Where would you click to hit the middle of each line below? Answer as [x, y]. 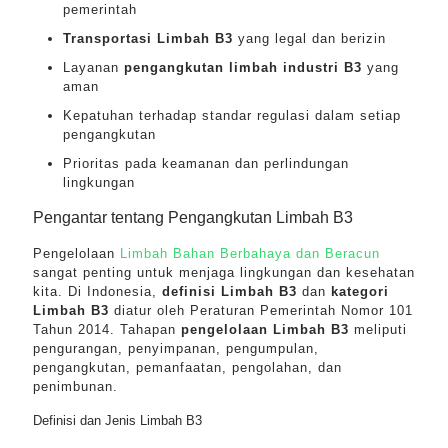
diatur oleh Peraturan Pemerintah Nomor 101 [261, 310]
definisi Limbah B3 [229, 291]
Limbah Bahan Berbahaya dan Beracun [250, 253]
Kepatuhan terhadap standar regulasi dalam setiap [232, 115]
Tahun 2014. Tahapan [107, 329]
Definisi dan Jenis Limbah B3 [117, 420]
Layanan [93, 67]
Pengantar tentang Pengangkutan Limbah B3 [193, 217]
